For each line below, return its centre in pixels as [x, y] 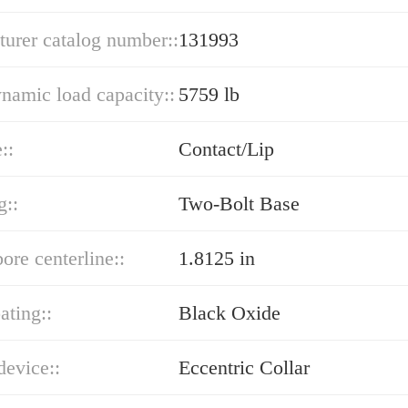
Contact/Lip [226, 149]
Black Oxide [229, 313]
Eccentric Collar [244, 367]
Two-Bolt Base [239, 204]
